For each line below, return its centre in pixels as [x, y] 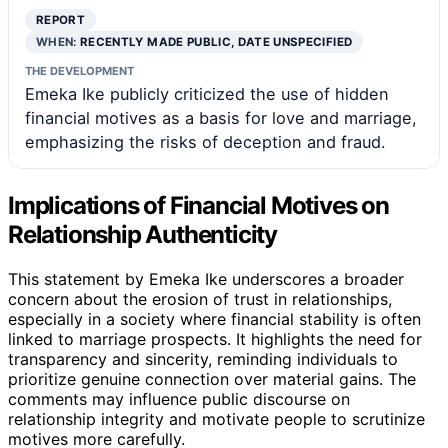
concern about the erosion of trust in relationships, [200, 298]
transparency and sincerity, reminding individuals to [203, 358]
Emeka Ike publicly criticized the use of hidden [207, 93]
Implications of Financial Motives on [198, 205]
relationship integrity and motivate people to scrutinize [216, 418]
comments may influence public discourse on [179, 398]
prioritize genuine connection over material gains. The [212, 378]
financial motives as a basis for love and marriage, [221, 117]
